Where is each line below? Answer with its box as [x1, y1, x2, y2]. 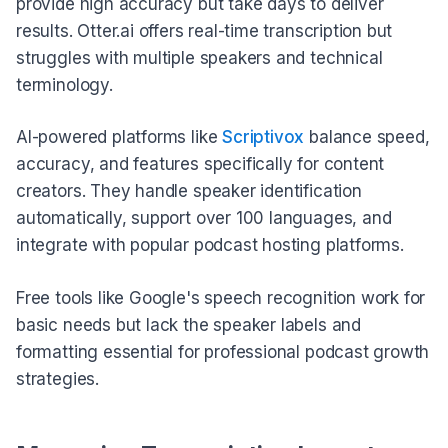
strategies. [16, 368, 99, 389]
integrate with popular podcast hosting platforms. [16, 235, 404, 256]
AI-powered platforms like [16, 127, 223, 148]
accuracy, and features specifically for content [16, 154, 385, 175]
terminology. [16, 74, 113, 95]
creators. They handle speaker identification [16, 181, 362, 202]
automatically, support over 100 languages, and [16, 208, 392, 229]
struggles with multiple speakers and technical [16, 47, 383, 68]
